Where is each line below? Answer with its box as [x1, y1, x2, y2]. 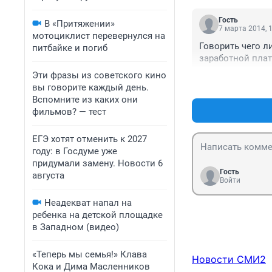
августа [32, 170, 64, 181]
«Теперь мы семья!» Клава [32, 249, 147, 260]
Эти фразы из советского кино [32, 70, 166, 81]
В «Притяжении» [44, 18, 115, 29]
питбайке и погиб [32, 42, 107, 53]
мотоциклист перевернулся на [32, 30, 165, 41]
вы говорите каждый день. [32, 82, 149, 93]
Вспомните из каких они [32, 94, 138, 105]
